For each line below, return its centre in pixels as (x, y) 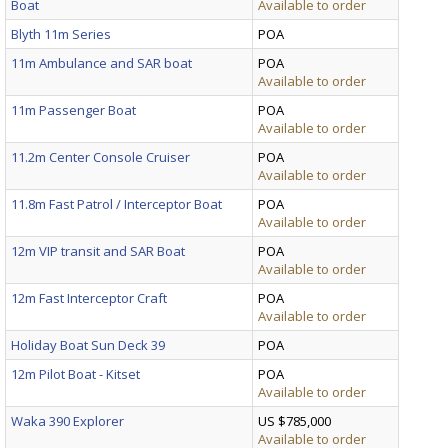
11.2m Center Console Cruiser (100, 156)
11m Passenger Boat (73, 109)
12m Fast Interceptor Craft (89, 297)
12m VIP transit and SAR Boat (98, 250)
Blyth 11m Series (61, 33)
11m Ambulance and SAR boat (101, 62)
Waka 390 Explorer (67, 420)
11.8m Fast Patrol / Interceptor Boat (116, 203)
